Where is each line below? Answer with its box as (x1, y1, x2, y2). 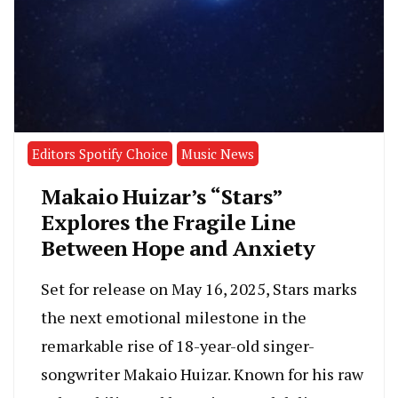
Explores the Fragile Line (41, 208, 296, 237)
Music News (181, 145, 254, 163)
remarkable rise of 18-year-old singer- (41, 335, 314, 357)
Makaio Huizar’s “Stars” (41, 182, 283, 211)
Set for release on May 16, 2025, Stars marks (41, 278, 357, 300)
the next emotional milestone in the (41, 306, 306, 329)
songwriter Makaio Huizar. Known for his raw (41, 363, 363, 386)
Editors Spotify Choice (32, 145, 168, 163)
